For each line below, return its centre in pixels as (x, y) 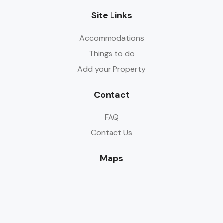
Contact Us (111, 133)
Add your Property (111, 69)
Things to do (111, 54)
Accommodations (111, 38)
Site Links (111, 15)
